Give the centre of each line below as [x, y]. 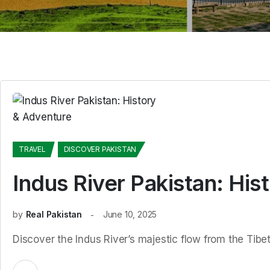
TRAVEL [32, 149]
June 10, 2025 [130, 214]
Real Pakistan [54, 214]
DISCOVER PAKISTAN [100, 149]
